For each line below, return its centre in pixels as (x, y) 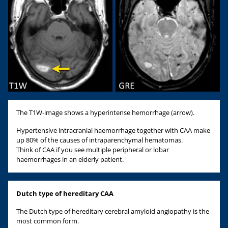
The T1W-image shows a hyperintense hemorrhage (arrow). (105, 113)
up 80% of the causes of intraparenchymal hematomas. (100, 140)
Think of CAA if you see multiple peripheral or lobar (93, 150)
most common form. (48, 221)
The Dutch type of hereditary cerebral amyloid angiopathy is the (113, 211)
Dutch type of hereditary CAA (65, 194)
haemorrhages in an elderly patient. (70, 160)
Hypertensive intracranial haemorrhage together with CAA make (113, 131)
